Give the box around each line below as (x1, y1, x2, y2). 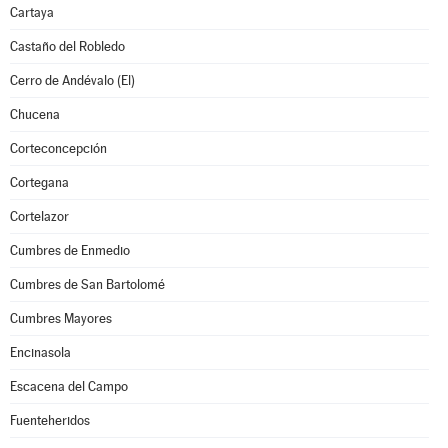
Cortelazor (10, 209, 69, 224)
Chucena (10, 107, 60, 122)
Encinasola (10, 345, 71, 360)
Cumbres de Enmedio (10, 243, 130, 258)
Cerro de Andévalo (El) (10, 73, 135, 88)
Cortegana (10, 175, 69, 190)
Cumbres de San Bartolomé (10, 277, 165, 292)
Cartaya (10, 5, 54, 20)
